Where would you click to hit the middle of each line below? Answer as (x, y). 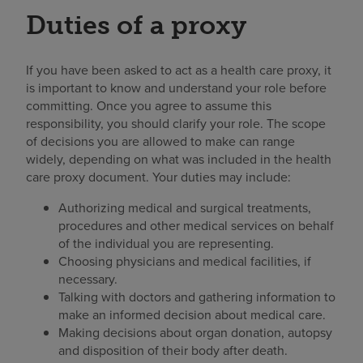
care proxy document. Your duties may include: (158, 177)
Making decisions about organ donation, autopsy (195, 333)
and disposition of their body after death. (173, 351)
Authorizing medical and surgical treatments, (185, 208)
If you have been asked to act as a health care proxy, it (179, 70)
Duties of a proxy (136, 25)
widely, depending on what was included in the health (179, 160)
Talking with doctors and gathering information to (197, 297)
